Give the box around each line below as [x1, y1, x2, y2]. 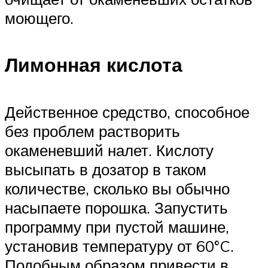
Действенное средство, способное [5, 102, 249, 121]
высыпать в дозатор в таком [5, 159, 206, 179]
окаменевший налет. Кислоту [5, 140, 214, 160]
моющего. [5, 8, 74, 28]
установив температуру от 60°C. [5, 236, 234, 255]
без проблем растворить [5, 121, 180, 141]
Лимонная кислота [5, 53, 182, 77]
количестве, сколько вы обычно [5, 178, 230, 198]
